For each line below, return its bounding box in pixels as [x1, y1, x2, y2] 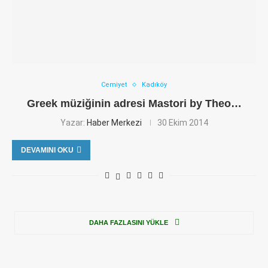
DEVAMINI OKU [21, 146, 74, 154]
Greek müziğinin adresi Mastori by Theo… [26, 98, 242, 109]
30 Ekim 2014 [157, 118, 208, 127]
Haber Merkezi [86, 118, 142, 127]
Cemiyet [101, 81, 127, 89]
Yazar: [60, 118, 87, 127]
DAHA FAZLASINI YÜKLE [89, 219, 168, 226]
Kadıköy [142, 81, 167, 89]
